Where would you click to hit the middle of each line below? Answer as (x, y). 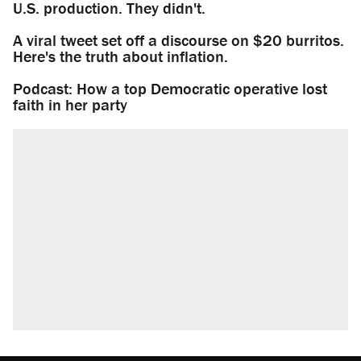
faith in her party (70, 105)
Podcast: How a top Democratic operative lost (170, 89)
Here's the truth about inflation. (120, 56)
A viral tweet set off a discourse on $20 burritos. (178, 40)
